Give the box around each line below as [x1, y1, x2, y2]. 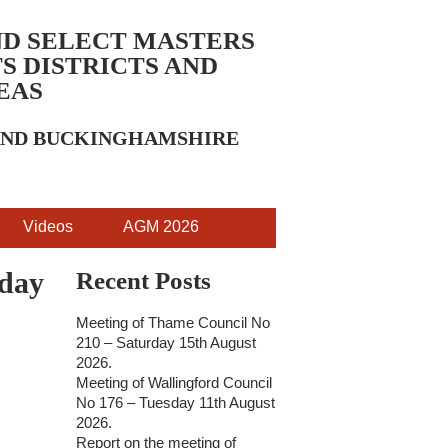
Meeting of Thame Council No [76, 314, 270, 331]
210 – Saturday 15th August [76, 334, 256, 351]
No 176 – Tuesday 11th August [76, 394, 275, 411]
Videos [23, 218, 73, 235]
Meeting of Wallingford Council [76, 374, 272, 391]
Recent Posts [76, 267, 211, 294]
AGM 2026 [123, 218, 199, 235]
